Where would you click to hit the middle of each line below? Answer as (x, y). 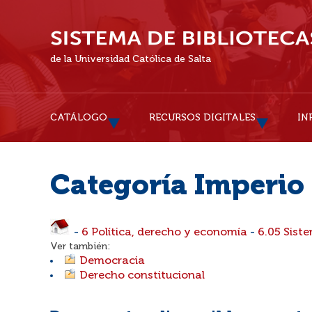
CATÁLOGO (79, 118)
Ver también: (80, 247)
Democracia (112, 261)
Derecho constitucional (142, 276)
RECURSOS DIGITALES (202, 118)
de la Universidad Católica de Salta (131, 59)
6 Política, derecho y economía (164, 233)
